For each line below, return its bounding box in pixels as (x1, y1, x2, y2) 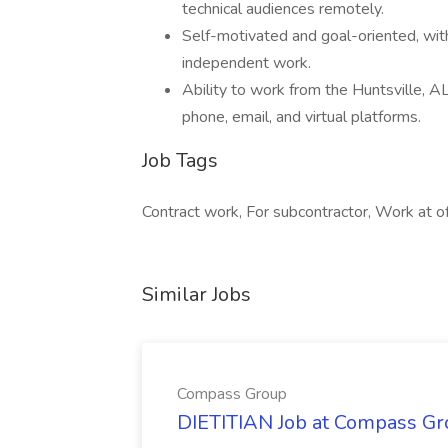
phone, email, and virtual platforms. (182, 106, 421, 128)
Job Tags (142, 147, 218, 174)
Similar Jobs (142, 281, 251, 308)
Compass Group (177, 383, 287, 405)
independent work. (182, 52, 311, 74)
